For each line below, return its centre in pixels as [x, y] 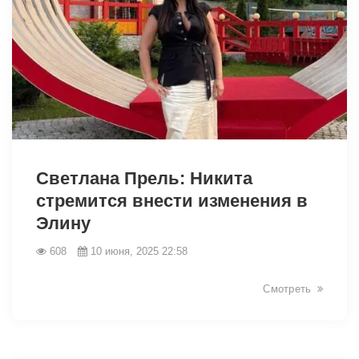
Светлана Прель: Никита [144, 178]
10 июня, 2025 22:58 [139, 251]
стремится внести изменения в [172, 200]
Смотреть [287, 288]
